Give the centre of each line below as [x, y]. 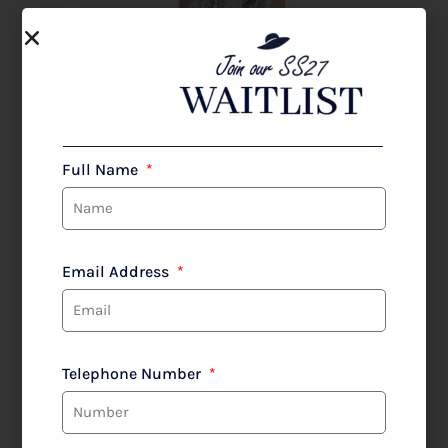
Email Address [118, 271]
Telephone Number [134, 373]
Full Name [102, 169]
